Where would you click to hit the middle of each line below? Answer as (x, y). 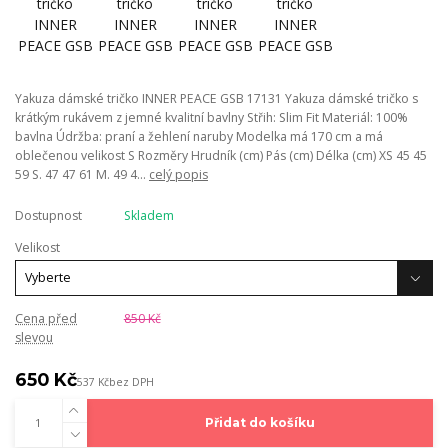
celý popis (178, 175)
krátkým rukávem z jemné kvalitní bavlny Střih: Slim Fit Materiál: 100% (211, 118)
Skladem (148, 216)
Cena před (46, 318)
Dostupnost (48, 216)
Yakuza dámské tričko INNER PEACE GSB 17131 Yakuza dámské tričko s (216, 99)
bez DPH (131, 382)
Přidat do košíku (259, 423)
